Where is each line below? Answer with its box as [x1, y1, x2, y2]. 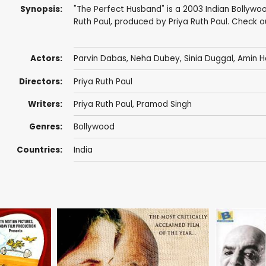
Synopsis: [20, 3, 62, 15]
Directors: [18, 75, 62, 87]
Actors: [30, 53, 62, 65]
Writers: [27, 98, 62, 110]
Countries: [16, 144, 62, 156]
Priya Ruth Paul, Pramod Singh [73, 98, 192, 110]
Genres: [28, 121, 62, 133]
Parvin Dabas [73, 53, 126, 65]
